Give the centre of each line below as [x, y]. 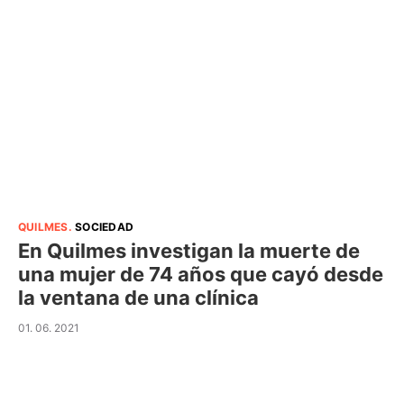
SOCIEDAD [105, 226]
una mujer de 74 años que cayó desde [201, 274]
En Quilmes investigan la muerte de [189, 250]
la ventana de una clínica [138, 297]
